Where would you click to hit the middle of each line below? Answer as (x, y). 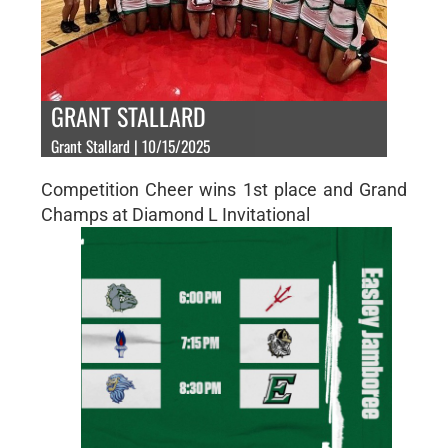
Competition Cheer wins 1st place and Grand (224, 189)
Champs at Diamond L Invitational (175, 214)
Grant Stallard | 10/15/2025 (130, 145)
